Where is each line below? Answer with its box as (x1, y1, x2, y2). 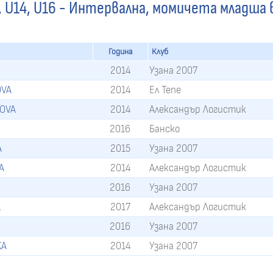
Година (108, 47, 132, 57)
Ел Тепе (149, 85, 182, 96)
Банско (149, 124, 180, 135)
